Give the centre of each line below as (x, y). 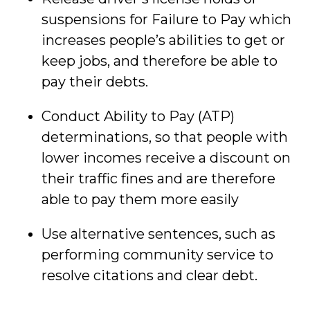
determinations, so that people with (165, 137)
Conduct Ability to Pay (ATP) (138, 116)
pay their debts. (95, 82)
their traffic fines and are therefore (158, 179)
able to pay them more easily (140, 199)
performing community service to (157, 255)
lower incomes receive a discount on (166, 158)
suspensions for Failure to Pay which (166, 19)
